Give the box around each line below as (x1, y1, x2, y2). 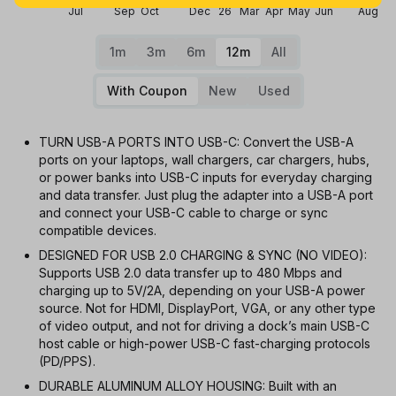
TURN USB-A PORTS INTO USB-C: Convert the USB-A (39, 134, 354, 149)
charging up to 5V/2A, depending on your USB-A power (39, 283, 365, 298)
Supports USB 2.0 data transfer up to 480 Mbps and (39, 265, 342, 280)
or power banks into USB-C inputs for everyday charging (39, 170, 372, 185)
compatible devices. (39, 223, 156, 238)
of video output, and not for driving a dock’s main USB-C (39, 318, 369, 333)
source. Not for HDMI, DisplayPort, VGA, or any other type (39, 301, 376, 316)
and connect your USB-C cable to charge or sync (39, 205, 328, 220)
